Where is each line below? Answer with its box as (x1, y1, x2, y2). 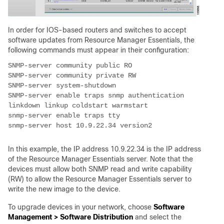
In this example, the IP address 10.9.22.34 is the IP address (8, 144, 201, 153)
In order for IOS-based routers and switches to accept (8, 25, 186, 34)
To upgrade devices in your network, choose (8, 202, 153, 211)
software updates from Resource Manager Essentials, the (8, 35, 194, 44)
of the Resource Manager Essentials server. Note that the (8, 154, 193, 163)
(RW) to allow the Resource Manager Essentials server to (8, 174, 191, 183)
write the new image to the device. (8, 184, 120, 193)
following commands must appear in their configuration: (8, 45, 189, 54)
